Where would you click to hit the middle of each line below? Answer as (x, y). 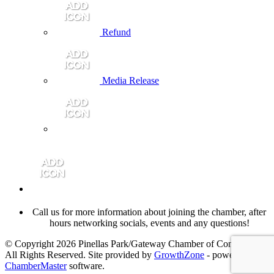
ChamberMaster (36, 265)
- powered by (231, 254)
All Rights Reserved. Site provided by (80, 254)
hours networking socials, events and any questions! (149, 223)
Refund (117, 32)
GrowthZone (179, 254)
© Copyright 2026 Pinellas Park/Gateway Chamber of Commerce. (133, 243)
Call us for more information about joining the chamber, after (149, 212)
